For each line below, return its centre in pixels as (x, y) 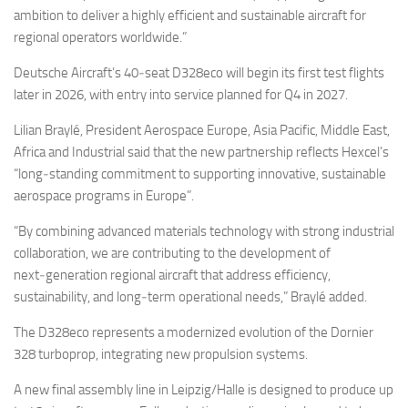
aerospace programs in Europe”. (104, 196)
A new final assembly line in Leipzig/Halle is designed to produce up (204, 390)
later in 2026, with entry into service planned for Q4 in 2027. (181, 95)
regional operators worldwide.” (100, 38)
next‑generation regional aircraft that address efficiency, (172, 275)
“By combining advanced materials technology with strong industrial (204, 232)
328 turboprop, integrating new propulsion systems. (161, 355)
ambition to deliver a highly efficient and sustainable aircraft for (190, 16)
